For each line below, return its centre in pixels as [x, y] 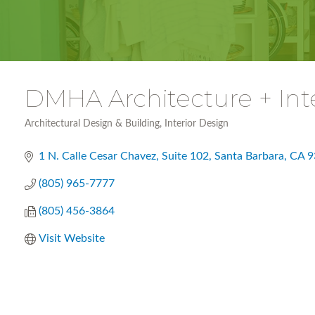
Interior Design [197, 124]
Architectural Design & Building [92, 124]
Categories [48, 133]
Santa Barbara [249, 156]
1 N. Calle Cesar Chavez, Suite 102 [124, 156]
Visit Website [72, 238]
